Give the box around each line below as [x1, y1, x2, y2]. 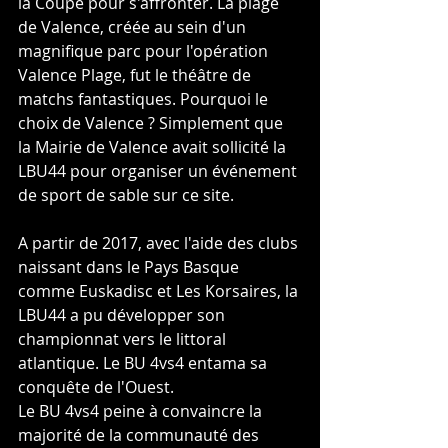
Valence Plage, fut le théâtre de [18, 64, 255, 87]
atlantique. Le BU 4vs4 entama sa [18, 352, 271, 375]
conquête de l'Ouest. [18, 376, 174, 399]
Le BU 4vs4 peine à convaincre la [18, 400, 266, 423]
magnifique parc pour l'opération [18, 40, 272, 63]
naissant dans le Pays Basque [18, 256, 243, 279]
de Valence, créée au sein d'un [18, 16, 250, 39]
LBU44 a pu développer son [18, 304, 229, 327]
